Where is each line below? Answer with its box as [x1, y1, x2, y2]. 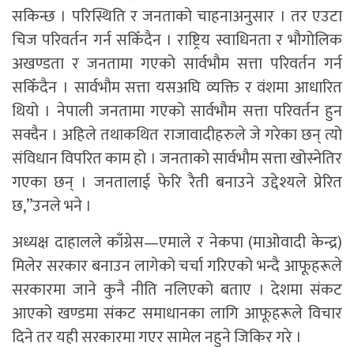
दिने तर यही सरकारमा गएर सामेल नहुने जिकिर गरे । [12, 323, 302, 351]
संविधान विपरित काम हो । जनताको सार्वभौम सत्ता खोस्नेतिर [12, 145, 342, 172]
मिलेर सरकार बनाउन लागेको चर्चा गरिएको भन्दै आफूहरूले [12, 252, 342, 280]
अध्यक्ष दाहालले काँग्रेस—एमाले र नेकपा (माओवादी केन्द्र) [12, 228, 342, 256]
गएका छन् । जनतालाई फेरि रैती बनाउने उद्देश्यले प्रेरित [12, 168, 342, 196]
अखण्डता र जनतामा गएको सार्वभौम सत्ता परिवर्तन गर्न [12, 50, 342, 77]
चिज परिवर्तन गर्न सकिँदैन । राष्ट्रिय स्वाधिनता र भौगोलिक [12, 26, 342, 54]
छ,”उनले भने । [12, 192, 92, 220]
